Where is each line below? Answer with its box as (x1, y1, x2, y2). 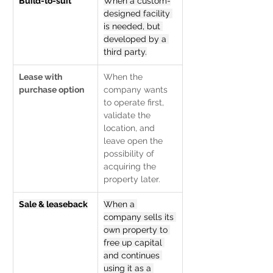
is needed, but (104, 21, 163, 31)
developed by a (104, 34, 169, 44)
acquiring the (104, 161, 158, 171)
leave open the (104, 136, 165, 146)
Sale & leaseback (19, 199, 88, 209)
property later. (104, 174, 160, 184)
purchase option (19, 85, 84, 94)
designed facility (104, 9, 172, 18)
